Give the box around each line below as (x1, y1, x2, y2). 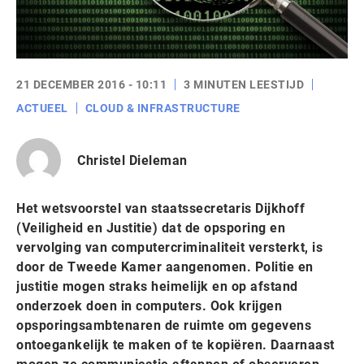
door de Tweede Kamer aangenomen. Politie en (16, 259, 314, 275)
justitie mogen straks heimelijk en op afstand (16, 279, 298, 294)
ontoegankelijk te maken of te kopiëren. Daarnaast (16, 337, 335, 353)
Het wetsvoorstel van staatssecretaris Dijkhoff (16, 201, 305, 216)
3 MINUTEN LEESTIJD (184, 78, 304, 91)
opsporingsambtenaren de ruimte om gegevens (16, 318, 311, 333)
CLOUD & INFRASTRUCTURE (84, 102, 240, 115)
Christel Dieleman (77, 152, 188, 168)
